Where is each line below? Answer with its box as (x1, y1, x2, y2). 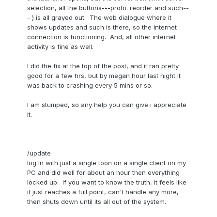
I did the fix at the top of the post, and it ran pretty (27, 62, 179, 70)
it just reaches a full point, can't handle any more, (27, 188, 179, 196)
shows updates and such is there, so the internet (27, 23, 177, 31)
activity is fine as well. (27, 43, 93, 51)
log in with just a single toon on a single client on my (27, 159, 186, 167)
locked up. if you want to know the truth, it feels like (27, 178, 186, 186)
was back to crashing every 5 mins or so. (27, 81, 153, 90)
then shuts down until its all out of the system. (27, 198, 166, 206)
